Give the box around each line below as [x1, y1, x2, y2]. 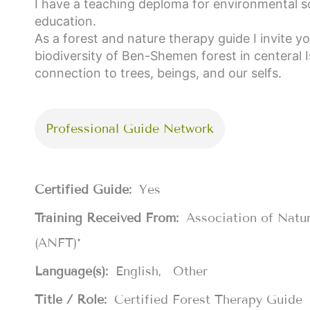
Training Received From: [35, 210, 183, 226]
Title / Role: [35, 291, 111, 307]
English [116, 263, 158, 279]
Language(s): [35, 263, 112, 279]
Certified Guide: [35, 181, 136, 197]
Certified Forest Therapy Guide [114, 291, 302, 307]
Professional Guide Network [46, 120, 214, 136]
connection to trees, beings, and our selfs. [35, 65, 282, 80]
